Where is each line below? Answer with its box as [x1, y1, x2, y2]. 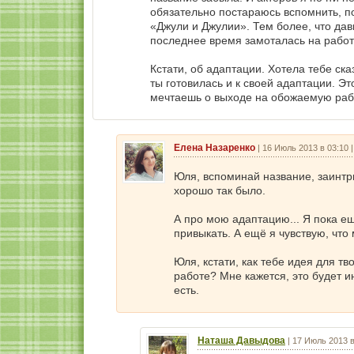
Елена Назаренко [174, 142, 255, 153]
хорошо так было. [174, 184, 265, 197]
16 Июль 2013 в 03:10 [262, 143, 348, 153]
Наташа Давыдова [198, 335, 285, 346]
